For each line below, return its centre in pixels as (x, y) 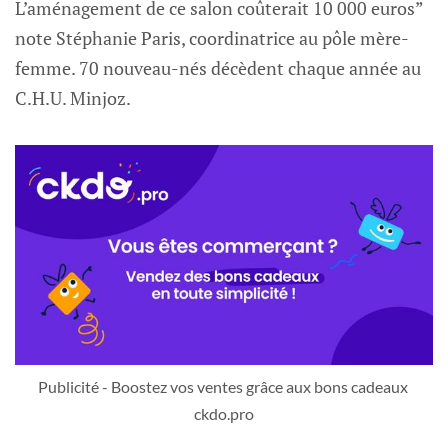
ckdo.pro (224, 413)
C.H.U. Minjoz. (73, 98)
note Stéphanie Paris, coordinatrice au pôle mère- (212, 38)
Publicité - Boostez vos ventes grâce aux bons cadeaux (222, 386)
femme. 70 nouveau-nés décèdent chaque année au (218, 68)
